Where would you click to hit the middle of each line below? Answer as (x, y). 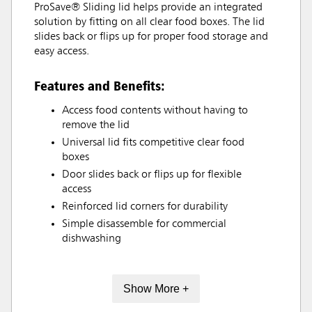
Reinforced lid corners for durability (145, 207)
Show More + (156, 288)
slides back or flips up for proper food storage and (151, 37)
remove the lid (96, 126)
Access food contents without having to (155, 111)
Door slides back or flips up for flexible (152, 175)
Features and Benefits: (100, 86)
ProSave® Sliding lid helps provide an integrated (148, 8)
